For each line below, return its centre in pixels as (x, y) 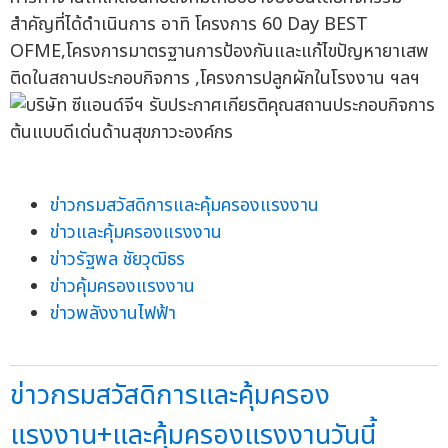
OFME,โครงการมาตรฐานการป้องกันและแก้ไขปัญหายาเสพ (219, 52)
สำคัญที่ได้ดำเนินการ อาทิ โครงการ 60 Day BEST (189, 25)
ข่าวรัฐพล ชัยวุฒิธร (117, 260)
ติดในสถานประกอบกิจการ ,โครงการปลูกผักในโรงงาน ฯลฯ (215, 79)
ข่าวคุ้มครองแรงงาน (122, 287)
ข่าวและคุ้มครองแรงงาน (136, 233)
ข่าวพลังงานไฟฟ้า (113, 314)
